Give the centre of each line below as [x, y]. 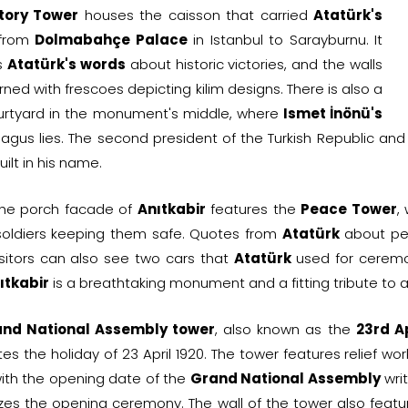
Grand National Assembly [285, 378]
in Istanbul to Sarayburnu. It [285, 39]
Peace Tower [349, 209]
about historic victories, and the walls [254, 64]
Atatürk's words [66, 64]
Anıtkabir [171, 209]
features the [253, 209]
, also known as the [286, 329]
